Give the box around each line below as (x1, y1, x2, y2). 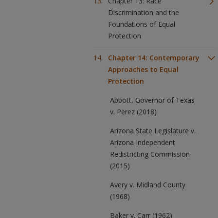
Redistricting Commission (110, 149, 190, 159)
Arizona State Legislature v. (110, 126, 196, 135)
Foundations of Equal (108, 19, 175, 29)
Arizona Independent (110, 138, 175, 147)
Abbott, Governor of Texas (110, 95, 195, 105)
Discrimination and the (108, 8, 179, 17)
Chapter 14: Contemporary (108, 53, 200, 62)
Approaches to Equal (108, 65, 179, 74)
